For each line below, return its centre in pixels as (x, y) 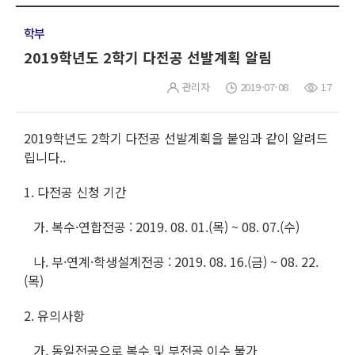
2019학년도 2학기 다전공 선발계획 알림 (148, 57)
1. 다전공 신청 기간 (75, 192)
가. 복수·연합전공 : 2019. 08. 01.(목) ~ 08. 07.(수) (162, 227)
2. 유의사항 (54, 316)
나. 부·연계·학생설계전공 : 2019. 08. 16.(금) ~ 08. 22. (171, 262)
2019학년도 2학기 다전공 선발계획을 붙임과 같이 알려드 (176, 138)
